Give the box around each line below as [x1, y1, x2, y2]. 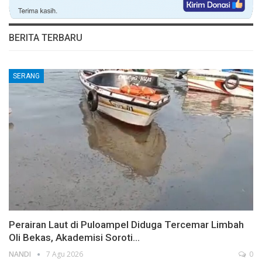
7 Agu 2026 [46, 249, 83, 259]
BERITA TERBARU [9, 32, 82, 43]
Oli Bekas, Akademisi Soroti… [9, 231, 140, 243]
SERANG [13, 71, 40, 80]
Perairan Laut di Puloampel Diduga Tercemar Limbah [9, 218, 244, 230]
